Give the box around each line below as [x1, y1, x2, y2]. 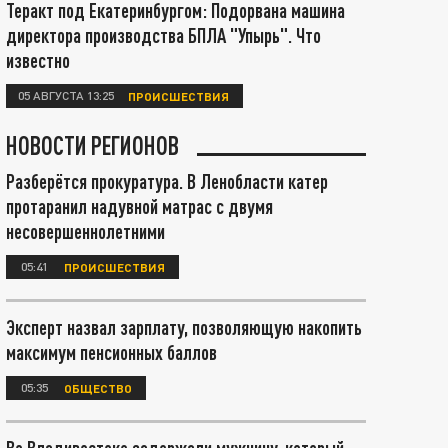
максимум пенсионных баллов [6, 340, 217, 364]
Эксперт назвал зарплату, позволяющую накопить [6, 315, 362, 339]
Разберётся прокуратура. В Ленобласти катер [6, 169, 328, 193]
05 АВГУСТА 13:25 [18, 87, 114, 103]
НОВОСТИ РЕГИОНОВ [6, 130, 179, 160]
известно [6, 48, 70, 72]
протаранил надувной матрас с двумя [6, 194, 273, 218]
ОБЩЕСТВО [64, 380, 132, 395]
